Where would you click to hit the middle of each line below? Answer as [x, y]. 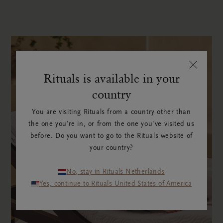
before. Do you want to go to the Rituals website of [111, 136]
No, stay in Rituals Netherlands [145, 172]
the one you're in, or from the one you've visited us [111, 124]
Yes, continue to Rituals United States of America [153, 184]
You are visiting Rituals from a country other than [111, 112]
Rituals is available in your [111, 78]
